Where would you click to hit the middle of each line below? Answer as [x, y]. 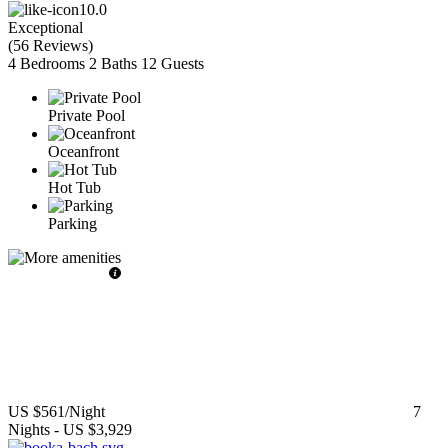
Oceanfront [83, 152]
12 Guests [172, 64]
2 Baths [113, 64]
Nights [29, 430]
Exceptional [45, 28]
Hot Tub [74, 188]
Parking [72, 224]
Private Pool [86, 116]
